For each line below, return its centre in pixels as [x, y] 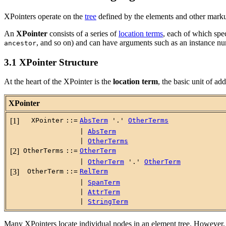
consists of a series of [83, 33]
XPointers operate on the [44, 16]
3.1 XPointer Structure [51, 62]
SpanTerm [104, 183]
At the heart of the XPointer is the [59, 82]
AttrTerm [104, 192]
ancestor [20, 43]
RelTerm [94, 172]
